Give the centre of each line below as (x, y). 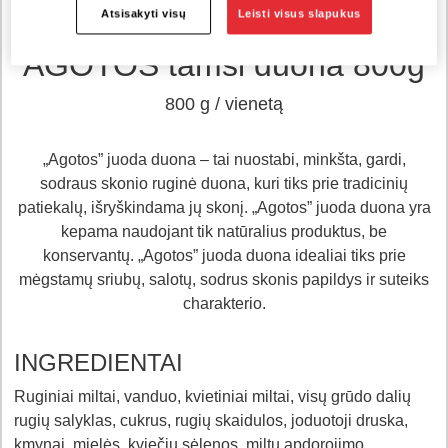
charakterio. (224, 303)
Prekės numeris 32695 (224, 32)
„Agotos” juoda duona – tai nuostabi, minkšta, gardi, (224, 159)
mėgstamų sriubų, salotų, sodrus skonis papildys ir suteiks (224, 279)
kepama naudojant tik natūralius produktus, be (224, 231)
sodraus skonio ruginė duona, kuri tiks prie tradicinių (224, 183)
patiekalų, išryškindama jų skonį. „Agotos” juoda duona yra (224, 207)
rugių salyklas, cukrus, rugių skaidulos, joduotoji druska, (211, 420)
